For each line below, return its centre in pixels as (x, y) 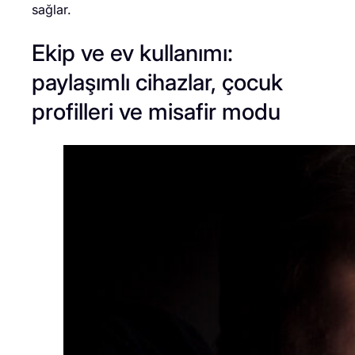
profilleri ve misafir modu (156, 112)
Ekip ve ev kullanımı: (132, 53)
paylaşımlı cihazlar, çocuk (157, 82)
